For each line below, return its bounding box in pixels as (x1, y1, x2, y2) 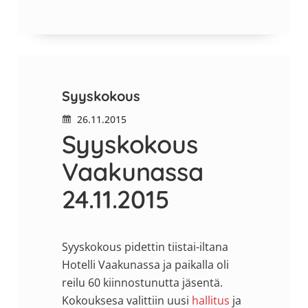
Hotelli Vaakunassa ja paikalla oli (61, 256, 229, 272)
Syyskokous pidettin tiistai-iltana (61, 239, 228, 254)
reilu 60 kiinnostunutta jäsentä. (61, 274, 223, 290)
